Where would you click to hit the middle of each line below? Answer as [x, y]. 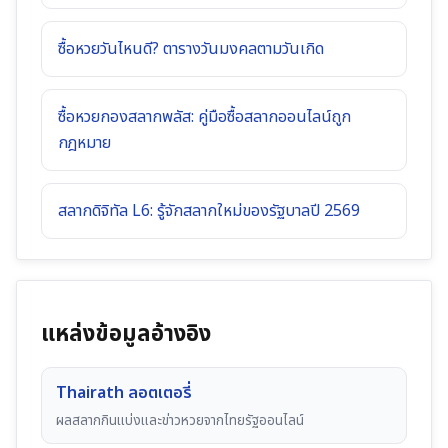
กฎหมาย [84, 142]
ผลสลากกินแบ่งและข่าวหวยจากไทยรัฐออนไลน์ [180, 420]
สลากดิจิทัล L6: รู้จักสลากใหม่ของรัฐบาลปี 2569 [209, 210]
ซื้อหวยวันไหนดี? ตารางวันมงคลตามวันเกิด [191, 48]
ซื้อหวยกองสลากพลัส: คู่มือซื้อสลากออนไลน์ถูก [204, 116]
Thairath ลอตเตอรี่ [124, 392]
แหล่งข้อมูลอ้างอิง [126, 333]
